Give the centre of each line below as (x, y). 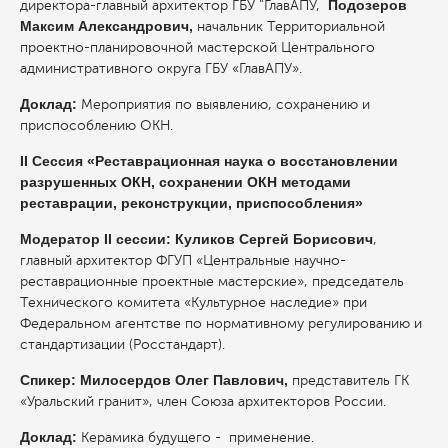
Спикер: (50, 379)
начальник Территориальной (291, 26)
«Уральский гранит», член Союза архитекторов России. (203, 401)
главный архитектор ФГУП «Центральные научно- (183, 260)
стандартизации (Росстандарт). (122, 344)
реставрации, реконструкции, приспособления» (191, 202)
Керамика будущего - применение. (197, 437)
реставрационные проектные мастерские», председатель (212, 281)
